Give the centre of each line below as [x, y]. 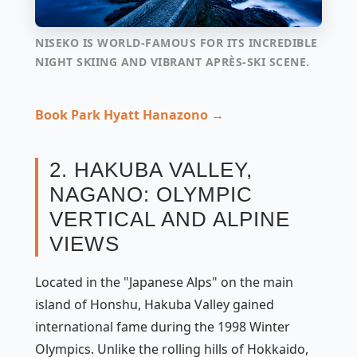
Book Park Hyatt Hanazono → [129, 115]
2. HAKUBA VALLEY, [151, 170]
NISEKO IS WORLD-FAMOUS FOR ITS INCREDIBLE [177, 43]
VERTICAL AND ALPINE [170, 220]
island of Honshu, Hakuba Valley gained [155, 305]
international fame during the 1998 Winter [163, 327]
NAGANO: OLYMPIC [151, 195]
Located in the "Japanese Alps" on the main [164, 282]
